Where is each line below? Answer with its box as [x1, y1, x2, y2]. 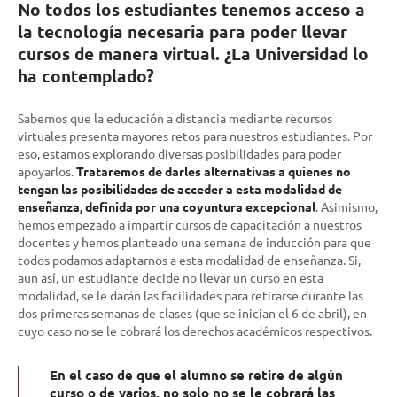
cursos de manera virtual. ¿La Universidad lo [18, 42, 369, 65]
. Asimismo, [315, 198, 378, 214]
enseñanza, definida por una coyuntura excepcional [18, 198, 315, 214]
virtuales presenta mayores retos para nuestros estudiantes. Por [18, 127, 372, 144]
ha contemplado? [18, 64, 154, 87]
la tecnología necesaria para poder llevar [18, 19, 347, 43]
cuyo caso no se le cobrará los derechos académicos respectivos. [18, 322, 372, 339]
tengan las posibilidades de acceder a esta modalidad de [18, 180, 342, 197]
